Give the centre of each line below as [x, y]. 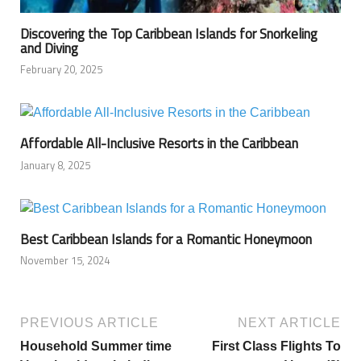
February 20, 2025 [61, 70]
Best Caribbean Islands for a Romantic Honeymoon [166, 239]
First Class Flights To [276, 346]
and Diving [49, 48]
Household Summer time [96, 346]
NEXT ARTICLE [289, 323]
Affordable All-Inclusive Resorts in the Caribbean [159, 144]
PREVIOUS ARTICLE [89, 323]
